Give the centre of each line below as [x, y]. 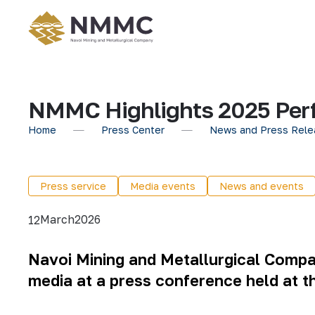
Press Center [133, 130]
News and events [262, 186]
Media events [163, 186]
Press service [73, 186]
